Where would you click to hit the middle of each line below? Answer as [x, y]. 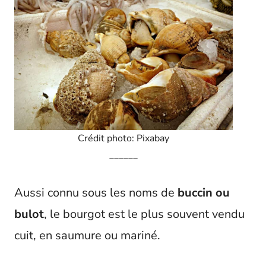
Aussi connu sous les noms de [96, 193]
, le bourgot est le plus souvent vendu [144, 214]
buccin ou [204, 193]
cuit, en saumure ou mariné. [87, 236]
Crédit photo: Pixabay [123, 139]
